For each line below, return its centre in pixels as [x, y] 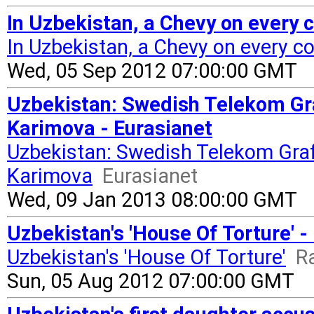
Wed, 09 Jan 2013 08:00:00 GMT [152, 200]
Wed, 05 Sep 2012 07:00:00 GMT [152, 71]
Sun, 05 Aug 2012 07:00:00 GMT [151, 281]
